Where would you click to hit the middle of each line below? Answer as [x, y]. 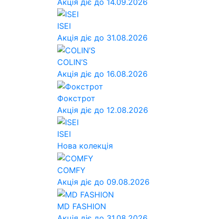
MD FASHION [82, 206]
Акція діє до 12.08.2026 [103, 110]
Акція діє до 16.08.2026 [102, 74]
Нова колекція [85, 146]
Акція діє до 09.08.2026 [103, 182]
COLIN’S [74, 62]
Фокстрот [76, 98]
